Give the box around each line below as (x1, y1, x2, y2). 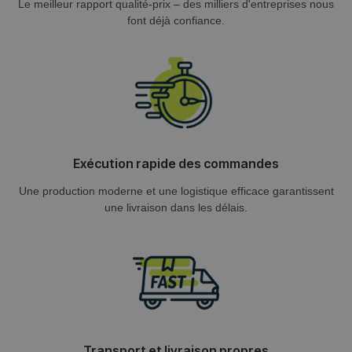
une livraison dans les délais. (104, 200, 247, 214)
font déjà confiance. (127, 13, 225, 27)
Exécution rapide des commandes (73, 155, 279, 171)
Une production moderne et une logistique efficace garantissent (18, 184, 334, 197)
